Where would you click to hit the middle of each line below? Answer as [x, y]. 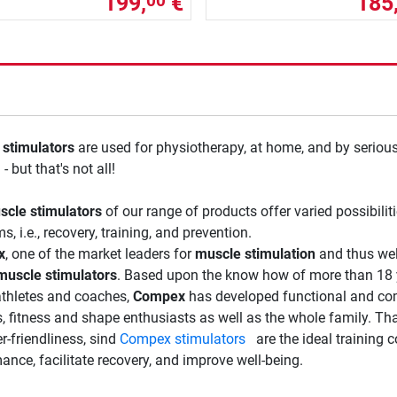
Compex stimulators [182, 339]
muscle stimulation [255, 253]
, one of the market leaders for [100, 253]
